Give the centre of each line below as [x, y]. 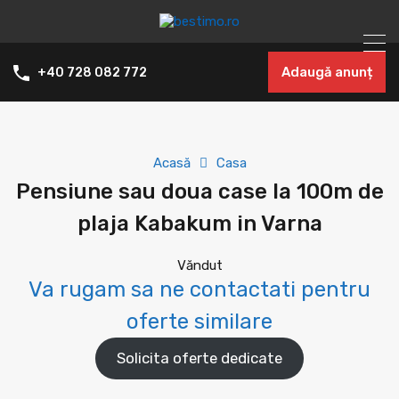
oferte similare [199, 322]
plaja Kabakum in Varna [199, 224]
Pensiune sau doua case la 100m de [199, 191]
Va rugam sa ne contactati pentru [199, 289]
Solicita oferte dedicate [199, 358]
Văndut [199, 265]
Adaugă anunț [327, 72]
